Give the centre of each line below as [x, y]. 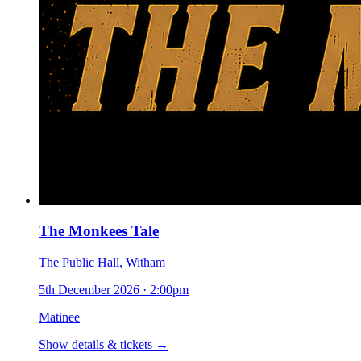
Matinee [59, 317]
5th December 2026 [89, 290]
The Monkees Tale [99, 231]
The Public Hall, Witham [102, 263]
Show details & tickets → [104, 345]
